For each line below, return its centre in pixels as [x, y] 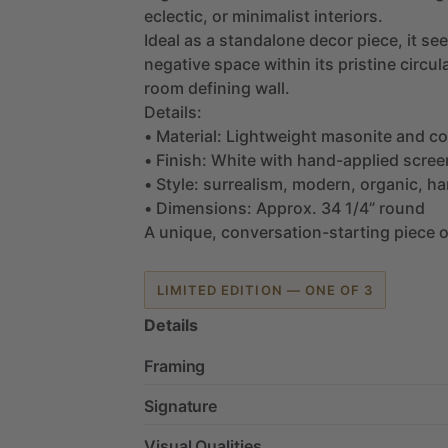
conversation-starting [305, 231]
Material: [189, 135]
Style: [177, 183]
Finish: [181, 159]
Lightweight [271, 135]
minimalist [271, 15]
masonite [356, 135]
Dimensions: [204, 207]
